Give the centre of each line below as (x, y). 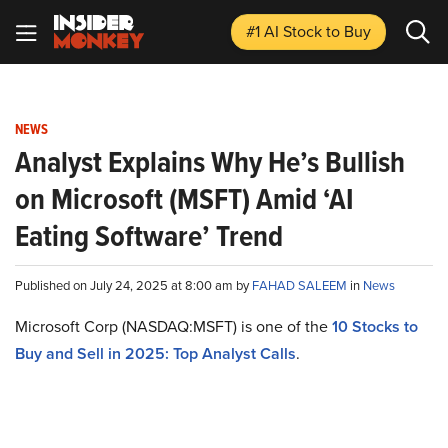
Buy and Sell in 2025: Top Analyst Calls (155, 353)
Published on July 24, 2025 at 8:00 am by (133, 285)
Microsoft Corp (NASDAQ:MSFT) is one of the (173, 326)
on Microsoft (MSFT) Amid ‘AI (184, 199)
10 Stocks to (375, 326)
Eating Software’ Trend (149, 236)
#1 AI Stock (286, 31)
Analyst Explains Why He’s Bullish (210, 162)
